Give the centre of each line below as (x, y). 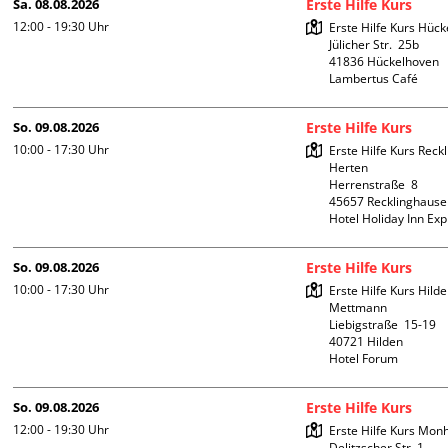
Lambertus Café (374, 79)
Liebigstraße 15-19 (383, 325)
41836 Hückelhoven (384, 62)
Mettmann (358, 308)
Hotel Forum (364, 359)
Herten (349, 168)
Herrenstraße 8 (374, 185)
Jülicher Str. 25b (374, 45)
